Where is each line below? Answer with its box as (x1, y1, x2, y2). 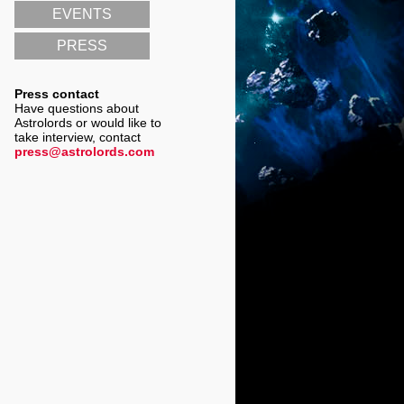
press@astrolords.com (14, 144, 154, 159)
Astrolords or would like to (14, 115, 161, 130)
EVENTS (52, 6, 112, 22)
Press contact (14, 87, 99, 101)
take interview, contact (14, 130, 141, 144)
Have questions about (14, 101, 139, 115)
